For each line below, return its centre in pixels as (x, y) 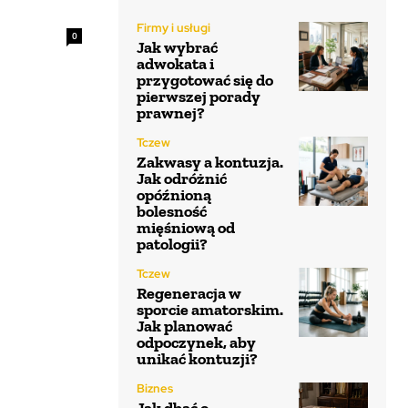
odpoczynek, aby (196, 342)
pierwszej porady (199, 97)
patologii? (172, 244)
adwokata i (175, 64)
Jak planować (184, 326)
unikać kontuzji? (197, 359)
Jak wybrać (177, 47)
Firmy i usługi (173, 28)
